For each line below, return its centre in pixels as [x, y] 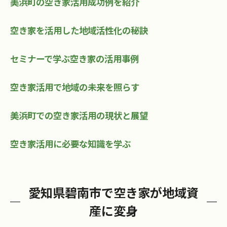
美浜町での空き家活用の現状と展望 [79, 116]
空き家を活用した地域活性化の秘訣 [79, 30]
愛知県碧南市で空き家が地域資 [113, 193]
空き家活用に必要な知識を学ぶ [70, 144]
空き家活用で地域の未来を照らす [75, 87]
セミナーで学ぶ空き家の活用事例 [74, 59]
